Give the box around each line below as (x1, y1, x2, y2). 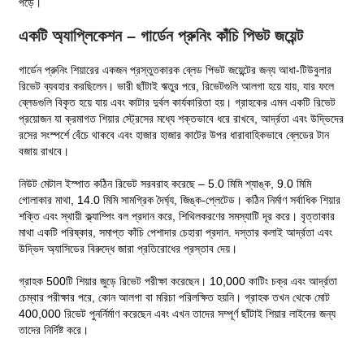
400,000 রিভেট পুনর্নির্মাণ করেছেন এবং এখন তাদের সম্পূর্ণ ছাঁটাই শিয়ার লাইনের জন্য (19, 306, 336, 320)
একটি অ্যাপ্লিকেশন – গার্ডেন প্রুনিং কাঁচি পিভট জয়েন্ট (19, 26, 304, 45)
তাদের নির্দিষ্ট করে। (19, 323, 89, 336)
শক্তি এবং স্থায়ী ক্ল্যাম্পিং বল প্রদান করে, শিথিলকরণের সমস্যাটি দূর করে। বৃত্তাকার (19, 209, 336, 223)
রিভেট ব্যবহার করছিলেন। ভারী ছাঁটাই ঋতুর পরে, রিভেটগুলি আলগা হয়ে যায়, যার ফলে (19, 79, 335, 93)
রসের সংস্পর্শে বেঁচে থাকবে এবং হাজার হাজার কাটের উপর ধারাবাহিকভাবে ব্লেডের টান (19, 128, 330, 141)
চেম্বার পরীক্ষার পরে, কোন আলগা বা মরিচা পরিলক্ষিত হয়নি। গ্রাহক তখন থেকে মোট (19, 290, 331, 304)
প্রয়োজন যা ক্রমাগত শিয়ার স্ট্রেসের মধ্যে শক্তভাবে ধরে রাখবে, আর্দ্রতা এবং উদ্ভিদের (19, 111, 344, 125)
